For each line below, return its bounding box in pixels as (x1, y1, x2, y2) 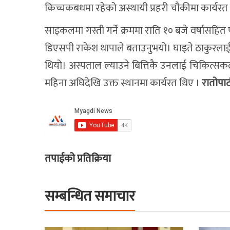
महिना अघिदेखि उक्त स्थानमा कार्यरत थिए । (45, 74, 202, 92)
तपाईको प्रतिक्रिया (45, 149, 111, 167)
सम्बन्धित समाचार (45, 184, 135, 208)
